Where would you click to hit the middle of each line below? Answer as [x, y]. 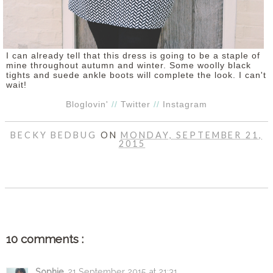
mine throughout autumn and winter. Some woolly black [129, 66]
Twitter [136, 105]
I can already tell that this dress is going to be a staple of [133, 56]
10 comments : [45, 239]
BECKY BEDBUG [55, 135]
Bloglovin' [87, 105]
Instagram [185, 105]
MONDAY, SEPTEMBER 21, [192, 135]
